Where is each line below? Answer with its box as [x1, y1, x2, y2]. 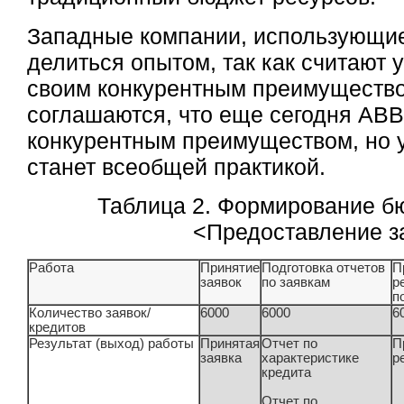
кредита [262, 365, 312, 381]
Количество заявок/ [29, 306, 151, 321]
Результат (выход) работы [29, 336, 195, 352]
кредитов [29, 320, 87, 335]
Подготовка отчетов [262, 261, 386, 276]
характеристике [262, 351, 360, 366]
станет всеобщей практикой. [27, 153, 326, 179]
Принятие [200, 261, 261, 276]
